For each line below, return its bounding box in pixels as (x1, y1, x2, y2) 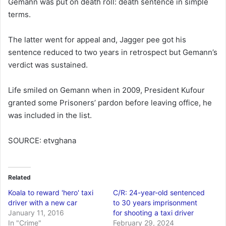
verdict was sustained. (8, 60, 88, 70)
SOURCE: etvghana (8, 135, 76, 145)
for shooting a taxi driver (113, 208, 194, 217)
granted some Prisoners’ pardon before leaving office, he (8, 97, 212, 107)
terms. (8, 9, 31, 19)
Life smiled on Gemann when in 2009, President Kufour (8, 85, 205, 95)
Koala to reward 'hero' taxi (8, 188, 93, 197)
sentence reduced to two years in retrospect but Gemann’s (8, 47, 217, 57)
